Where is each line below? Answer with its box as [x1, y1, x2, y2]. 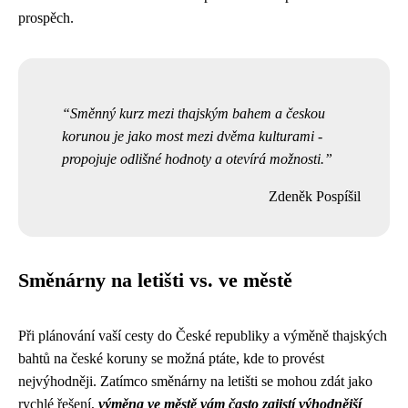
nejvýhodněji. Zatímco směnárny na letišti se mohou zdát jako [18, 373, 372, 389]
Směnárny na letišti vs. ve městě [18, 270, 292, 291]
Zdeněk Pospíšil [269, 189, 361, 204]
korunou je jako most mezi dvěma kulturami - [62, 128, 322, 144]
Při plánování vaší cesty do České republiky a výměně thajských [18, 328, 387, 343]
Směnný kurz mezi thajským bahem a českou [70, 106, 325, 121]
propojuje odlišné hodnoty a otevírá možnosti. [62, 151, 324, 167]
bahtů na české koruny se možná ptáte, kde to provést [18, 351, 324, 366]
